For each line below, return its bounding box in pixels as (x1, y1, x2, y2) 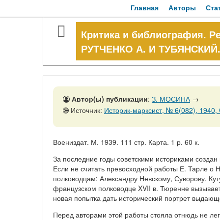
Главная (131, 2, 159, 12)
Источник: (69, 105, 104, 115)
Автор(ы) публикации (72, 94, 148, 104)
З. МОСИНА (152, 94, 190, 104)
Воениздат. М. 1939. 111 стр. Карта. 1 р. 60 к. (53, 137, 199, 147)
